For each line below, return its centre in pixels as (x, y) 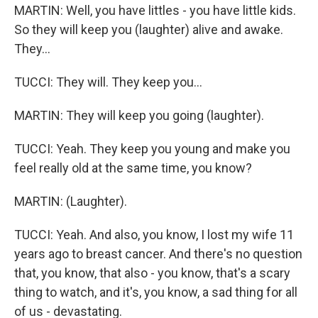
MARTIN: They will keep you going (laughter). (139, 115)
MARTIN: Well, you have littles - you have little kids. (155, 10)
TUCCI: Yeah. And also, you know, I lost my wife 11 (154, 235)
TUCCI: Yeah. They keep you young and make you (152, 149)
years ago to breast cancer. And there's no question (158, 254)
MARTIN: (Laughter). (71, 201)
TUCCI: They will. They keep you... (108, 82)
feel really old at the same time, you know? (133, 168)
